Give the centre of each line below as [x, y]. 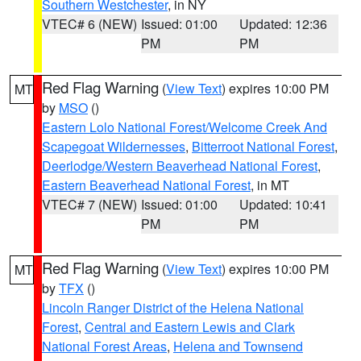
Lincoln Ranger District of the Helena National [173, 307]
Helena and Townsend [238, 346]
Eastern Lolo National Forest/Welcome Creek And [185, 127]
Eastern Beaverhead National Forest [146, 185]
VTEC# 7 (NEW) [89, 204]
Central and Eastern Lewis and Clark [190, 327]
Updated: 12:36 [284, 24]
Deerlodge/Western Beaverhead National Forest [180, 166]
